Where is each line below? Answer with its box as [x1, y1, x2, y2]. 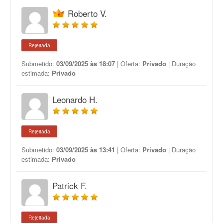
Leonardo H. [52, 93, 98, 106]
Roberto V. [68, 7, 107, 19]
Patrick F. [52, 179, 87, 192]
